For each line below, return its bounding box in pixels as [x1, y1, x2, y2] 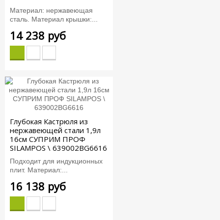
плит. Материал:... [10, 165, 68, 174]
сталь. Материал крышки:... [10, 15, 98, 23]
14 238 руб [10, 27, 66, 43]
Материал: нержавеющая [10, 6, 93, 14]
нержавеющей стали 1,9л [10, 125, 101, 136]
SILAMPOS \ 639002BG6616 [10, 143, 107, 153]
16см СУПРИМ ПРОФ [10, 134, 85, 144]
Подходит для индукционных [10, 157, 103, 165]
